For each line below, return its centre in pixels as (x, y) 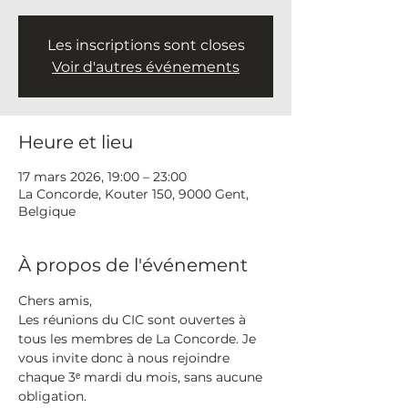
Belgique (47, 211)
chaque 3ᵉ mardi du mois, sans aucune (142, 377)
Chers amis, (55, 301)
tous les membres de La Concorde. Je (139, 339)
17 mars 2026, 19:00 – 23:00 (102, 177)
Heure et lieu (76, 142)
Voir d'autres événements (146, 67)
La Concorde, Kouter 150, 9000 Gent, (133, 194)
